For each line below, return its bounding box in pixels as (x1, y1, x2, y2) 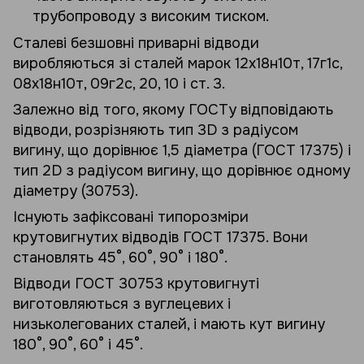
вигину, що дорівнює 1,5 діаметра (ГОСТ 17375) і (13, 141, 351, 159)
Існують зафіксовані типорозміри (13, 207, 249, 226)
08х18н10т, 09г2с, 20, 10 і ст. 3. (13, 74, 225, 93)
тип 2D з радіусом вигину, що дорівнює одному (13, 161, 350, 180)
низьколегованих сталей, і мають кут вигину (13, 314, 325, 333)
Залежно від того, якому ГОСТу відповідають (13, 100, 333, 119)
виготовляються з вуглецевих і (13, 294, 231, 313)
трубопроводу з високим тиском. (32, 6, 269, 25)
